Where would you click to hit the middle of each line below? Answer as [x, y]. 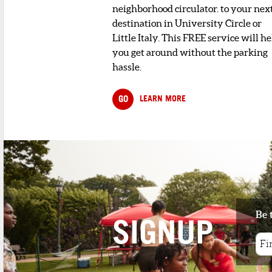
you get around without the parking [190, 52]
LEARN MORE [163, 98]
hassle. [127, 66]
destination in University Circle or [187, 23]
